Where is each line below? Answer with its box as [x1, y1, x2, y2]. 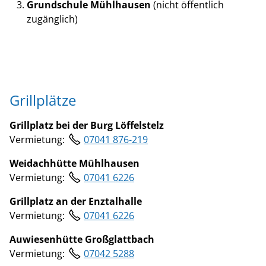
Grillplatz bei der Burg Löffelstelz [9, 118, 164, 132]
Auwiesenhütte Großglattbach [9, 232, 154, 246]
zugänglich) [26, 12, 78, 26]
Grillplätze [9, 90, 76, 110]
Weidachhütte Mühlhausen [9, 156, 140, 170]
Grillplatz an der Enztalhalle [9, 194, 142, 208]
